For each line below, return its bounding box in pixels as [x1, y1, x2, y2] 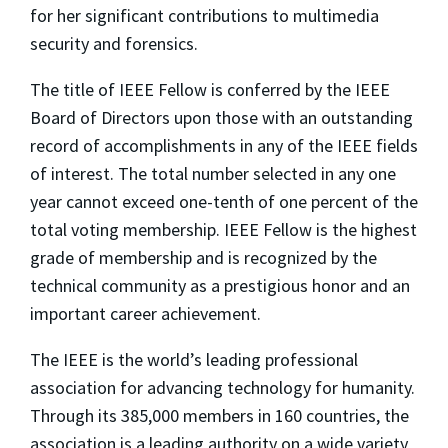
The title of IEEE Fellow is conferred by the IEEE [30, 78, 390, 102]
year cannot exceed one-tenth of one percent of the [30, 190, 418, 214]
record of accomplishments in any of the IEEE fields [30, 134, 418, 158]
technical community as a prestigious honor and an [30, 274, 410, 298]
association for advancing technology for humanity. [30, 376, 415, 400]
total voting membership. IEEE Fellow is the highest [30, 218, 417, 242]
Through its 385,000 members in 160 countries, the [30, 404, 409, 428]
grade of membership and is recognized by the [30, 246, 377, 270]
